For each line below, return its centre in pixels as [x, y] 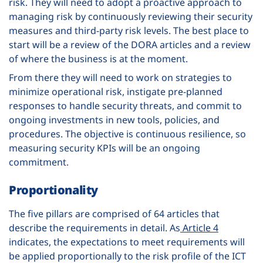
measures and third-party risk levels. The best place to [129, 30]
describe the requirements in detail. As [95, 227]
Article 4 [199, 227]
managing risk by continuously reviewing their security [131, 16]
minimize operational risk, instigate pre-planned [116, 91]
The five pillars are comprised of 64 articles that [114, 213]
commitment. [39, 162]
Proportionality [53, 190]
